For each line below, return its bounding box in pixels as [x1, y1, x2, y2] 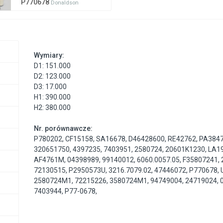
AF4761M [34, 156, 65, 164]
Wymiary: [34, 51, 65, 60]
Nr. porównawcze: [34, 124, 93, 133]
